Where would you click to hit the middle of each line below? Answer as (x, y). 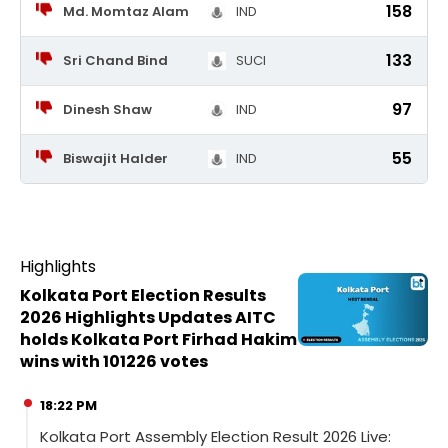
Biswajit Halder (115, 158)
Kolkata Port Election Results (143, 295)
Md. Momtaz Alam (125, 11)
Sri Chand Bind (115, 60)
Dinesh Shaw (107, 109)
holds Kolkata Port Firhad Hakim (158, 339)
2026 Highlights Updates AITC (148, 317)
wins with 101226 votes (114, 361)
